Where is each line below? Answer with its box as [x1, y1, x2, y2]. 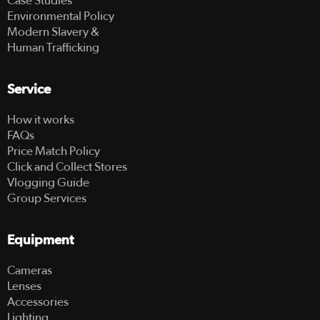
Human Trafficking [7, 41, 99, 54]
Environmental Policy [7, 9, 114, 22]
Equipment [7, 233, 74, 247]
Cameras [7, 264, 52, 276]
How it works [7, 113, 74, 126]
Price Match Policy [7, 144, 100, 157]
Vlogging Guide [7, 176, 89, 189]
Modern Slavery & [7, 25, 99, 38]
